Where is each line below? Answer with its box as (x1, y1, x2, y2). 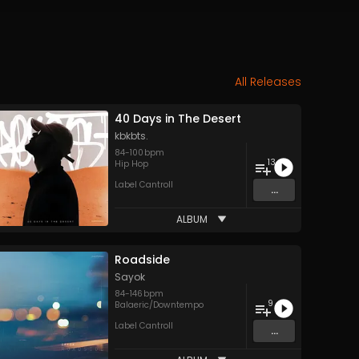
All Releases (235, 74, 301, 90)
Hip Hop (115, 158, 148, 170)
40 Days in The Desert (115, 111, 241, 127)
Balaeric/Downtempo (115, 299, 204, 311)
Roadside (115, 252, 170, 268)
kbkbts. (115, 129, 148, 143)
